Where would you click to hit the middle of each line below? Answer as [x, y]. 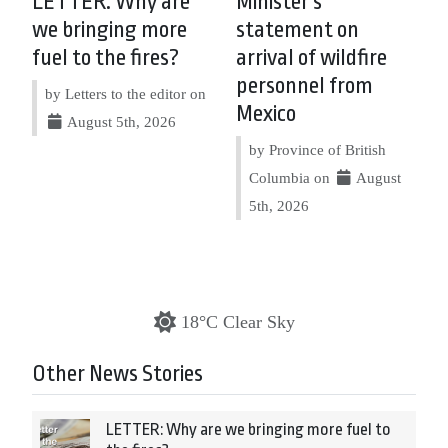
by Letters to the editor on [125, 93]
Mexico [266, 114]
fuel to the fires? [105, 58]
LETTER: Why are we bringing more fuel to [248, 429]
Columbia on [291, 177]
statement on [297, 30]
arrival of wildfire [311, 58]
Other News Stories [117, 374]
